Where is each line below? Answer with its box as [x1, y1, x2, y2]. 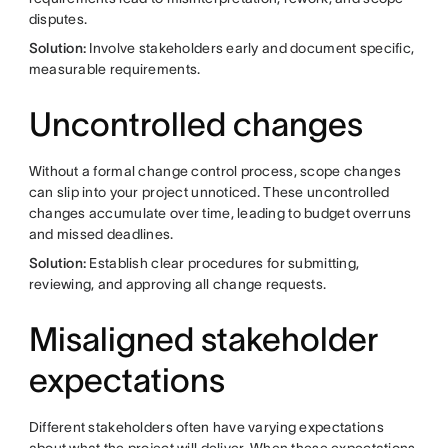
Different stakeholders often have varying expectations [28, 419, 384, 435]
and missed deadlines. [28, 226, 174, 242]
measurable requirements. [28, 61, 201, 77]
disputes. [28, 11, 88, 27]
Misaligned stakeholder [28, 321, 378, 358]
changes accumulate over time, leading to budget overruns [28, 205, 412, 221]
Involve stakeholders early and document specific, [86, 40, 415, 56]
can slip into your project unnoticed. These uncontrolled [28, 184, 390, 200]
